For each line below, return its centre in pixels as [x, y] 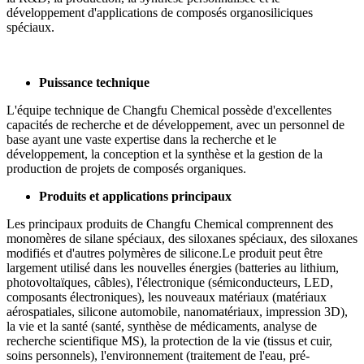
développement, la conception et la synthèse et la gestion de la [165, 154]
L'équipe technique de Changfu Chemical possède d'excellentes [169, 110]
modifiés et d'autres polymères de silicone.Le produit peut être [165, 253]
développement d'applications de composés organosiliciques [160, 12]
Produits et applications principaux [135, 196]
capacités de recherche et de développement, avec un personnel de [175, 124]
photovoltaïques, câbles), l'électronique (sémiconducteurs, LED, [170, 282]
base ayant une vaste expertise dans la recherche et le [141, 139]
